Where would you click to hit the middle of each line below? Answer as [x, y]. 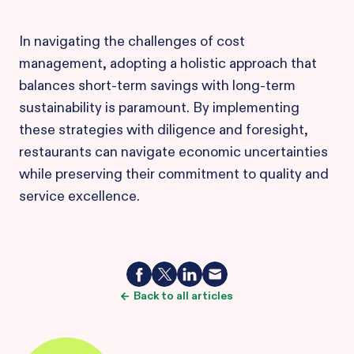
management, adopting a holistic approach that [168, 63]
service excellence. [79, 196]
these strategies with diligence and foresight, [164, 130]
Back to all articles [183, 296]
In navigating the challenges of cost [132, 41]
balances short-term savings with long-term [157, 85]
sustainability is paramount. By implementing [159, 107]
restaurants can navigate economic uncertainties [173, 152]
